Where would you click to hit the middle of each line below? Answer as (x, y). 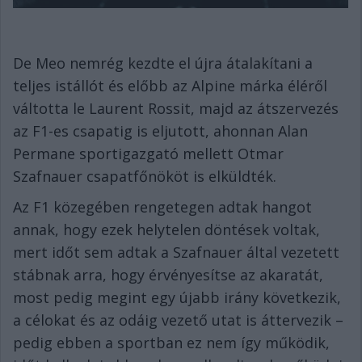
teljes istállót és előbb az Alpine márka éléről (170, 86)
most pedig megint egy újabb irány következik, (177, 298)
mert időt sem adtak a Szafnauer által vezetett (176, 253)
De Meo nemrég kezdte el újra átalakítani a (163, 63)
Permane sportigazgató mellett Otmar (148, 154)
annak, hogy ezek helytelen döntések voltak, (166, 230)
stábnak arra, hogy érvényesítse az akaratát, (168, 275)
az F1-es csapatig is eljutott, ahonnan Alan (160, 131)
